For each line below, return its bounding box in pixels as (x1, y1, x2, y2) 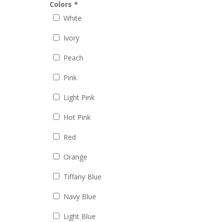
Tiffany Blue (63, 172, 102, 182)
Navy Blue (63, 192, 97, 202)
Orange (63, 152, 88, 162)
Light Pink (63, 93, 95, 103)
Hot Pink (63, 112, 91, 122)
